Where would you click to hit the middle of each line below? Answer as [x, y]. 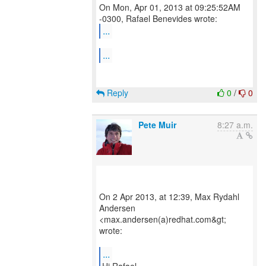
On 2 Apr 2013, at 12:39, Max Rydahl [169, 197]
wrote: [111, 230]
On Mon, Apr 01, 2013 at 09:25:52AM [170, 7]
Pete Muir [157, 125]
